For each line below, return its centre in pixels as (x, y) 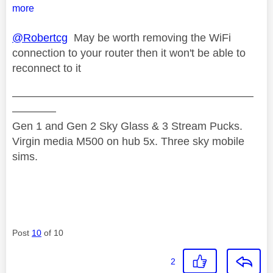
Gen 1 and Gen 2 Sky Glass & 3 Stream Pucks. (127, 126)
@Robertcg (40, 37)
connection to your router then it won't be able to (129, 53)
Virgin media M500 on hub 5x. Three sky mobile (128, 141)
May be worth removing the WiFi (149, 37)
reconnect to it (48, 68)
